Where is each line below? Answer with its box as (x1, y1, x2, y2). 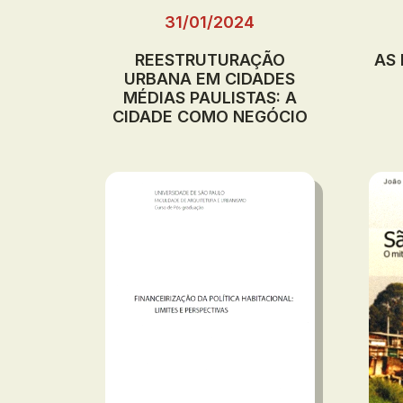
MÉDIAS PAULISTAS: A (122, 87, 297, 107)
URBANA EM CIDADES (124, 68, 296, 88)
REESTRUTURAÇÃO (134, 49, 285, 69)
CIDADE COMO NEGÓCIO (112, 106, 308, 126)
